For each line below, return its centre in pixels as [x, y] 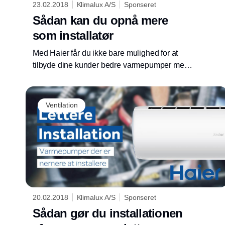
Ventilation [62, 105]
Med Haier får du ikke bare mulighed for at [105, 53]
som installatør [73, 35]
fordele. [46, 89]
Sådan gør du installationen [108, 213]
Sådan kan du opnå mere [100, 20]
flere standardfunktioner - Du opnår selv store [111, 77]
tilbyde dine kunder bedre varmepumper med [111, 65]
